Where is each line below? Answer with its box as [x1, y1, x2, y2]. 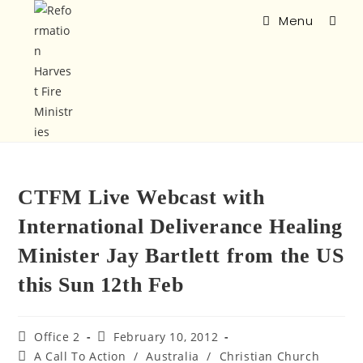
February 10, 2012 [113, 329, 219, 344]
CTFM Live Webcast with [18, 186, 265, 209]
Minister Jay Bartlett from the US [18, 244, 344, 267]
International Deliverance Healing [18, 215, 343, 238]
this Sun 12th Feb [18, 273, 184, 297]
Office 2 [34, 329, 80, 344]
